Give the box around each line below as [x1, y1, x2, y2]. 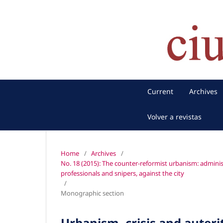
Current [147, 87, 174, 96]
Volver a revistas [147, 112, 202, 121]
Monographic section [61, 188, 124, 198]
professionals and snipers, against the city [61, 168, 184, 178]
